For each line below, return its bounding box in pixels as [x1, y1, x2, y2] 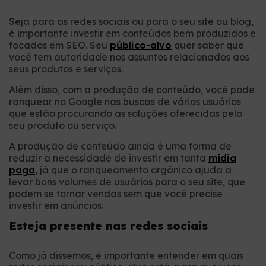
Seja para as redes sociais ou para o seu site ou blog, [9, 15, 254, 28]
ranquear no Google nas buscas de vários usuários [9, 96, 241, 108]
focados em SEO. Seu [9, 39, 110, 52]
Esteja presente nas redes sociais [9, 218, 208, 233]
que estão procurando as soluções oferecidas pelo [9, 107, 242, 120]
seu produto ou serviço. [9, 119, 116, 132]
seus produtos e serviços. [9, 63, 123, 75]
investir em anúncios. [9, 199, 103, 212]
